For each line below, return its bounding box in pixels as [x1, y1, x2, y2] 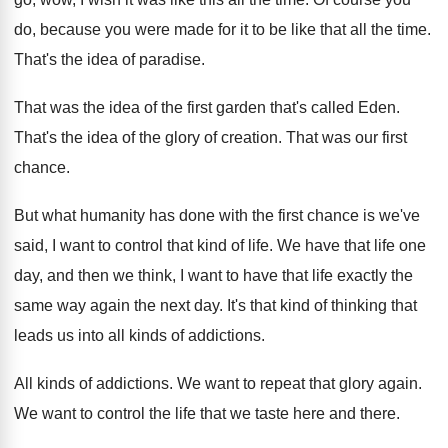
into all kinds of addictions [78, 327, 261, 344]
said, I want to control [14, 237, 163, 254]
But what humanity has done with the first [14, 207, 303, 224]
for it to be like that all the [218, 21, 393, 38]
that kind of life [167, 237, 269, 254]
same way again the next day [14, 297, 219, 314]
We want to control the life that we [14, 405, 251, 422]
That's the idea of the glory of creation [14, 129, 278, 146]
